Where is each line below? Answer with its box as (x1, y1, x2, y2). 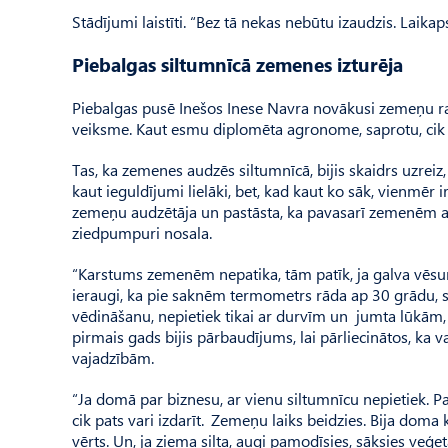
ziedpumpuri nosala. (72, 222, 212, 243)
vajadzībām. (72, 347, 154, 368)
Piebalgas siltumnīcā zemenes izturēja (72, 52, 403, 77)
